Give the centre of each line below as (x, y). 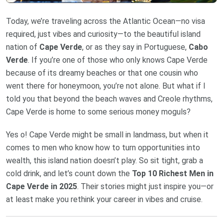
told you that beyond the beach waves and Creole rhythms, (109, 99)
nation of (23, 47)
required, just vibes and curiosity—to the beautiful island (103, 34)
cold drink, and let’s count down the (69, 174)
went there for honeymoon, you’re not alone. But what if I (106, 86)
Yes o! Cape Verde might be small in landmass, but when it (107, 135)
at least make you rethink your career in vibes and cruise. (104, 200)
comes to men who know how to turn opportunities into (103, 148)
